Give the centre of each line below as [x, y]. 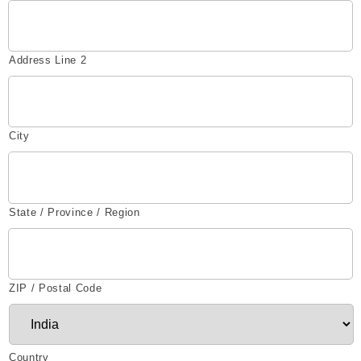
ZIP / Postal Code [56, 288]
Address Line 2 [48, 60]
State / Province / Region [75, 212]
